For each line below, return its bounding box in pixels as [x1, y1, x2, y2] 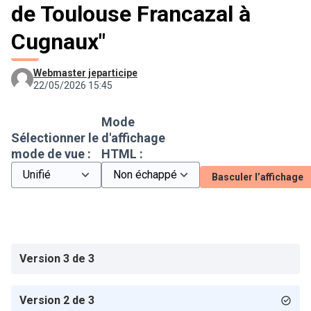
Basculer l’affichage [212, 171, 303, 183]
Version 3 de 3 [19, 252, 94, 265]
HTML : [101, 146, 143, 161]
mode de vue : [11, 146, 91, 161]
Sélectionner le [11, 131, 99, 145]
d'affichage [101, 131, 165, 145]
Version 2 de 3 [19, 294, 94, 307]
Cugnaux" [11, 28, 106, 55]
